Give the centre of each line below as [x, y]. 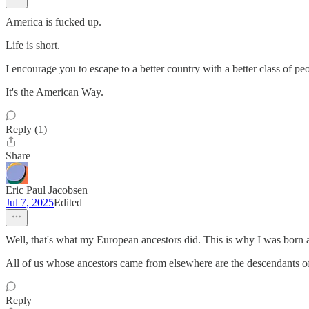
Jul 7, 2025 [30, 202]
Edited [68, 202]
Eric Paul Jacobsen [47, 190]
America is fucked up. [53, 22]
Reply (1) [26, 129]
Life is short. [33, 45]
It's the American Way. [54, 92]
